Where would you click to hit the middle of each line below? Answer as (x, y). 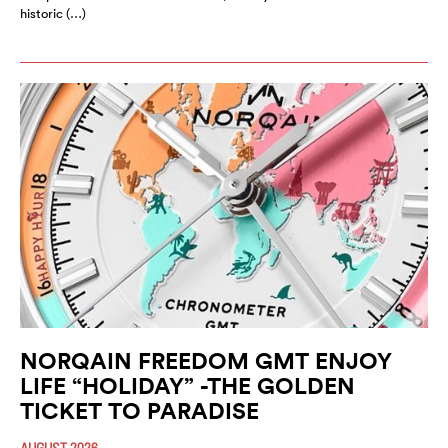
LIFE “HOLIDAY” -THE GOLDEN (187, 385)
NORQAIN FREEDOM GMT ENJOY (206, 360)
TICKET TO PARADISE (139, 410)
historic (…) (53, 13)
